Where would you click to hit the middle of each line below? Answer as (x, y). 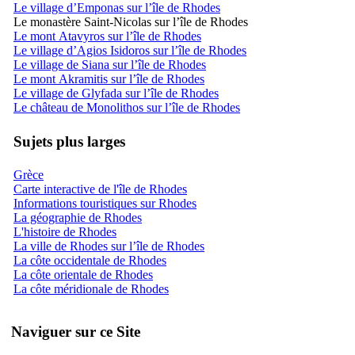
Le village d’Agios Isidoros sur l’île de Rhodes (130, 50)
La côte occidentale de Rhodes (90, 260)
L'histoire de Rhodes (65, 231)
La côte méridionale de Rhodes (91, 288)
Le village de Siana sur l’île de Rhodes (110, 64)
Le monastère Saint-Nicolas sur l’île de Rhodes (131, 21)
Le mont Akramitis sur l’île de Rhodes (109, 78)
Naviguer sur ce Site (76, 331)
